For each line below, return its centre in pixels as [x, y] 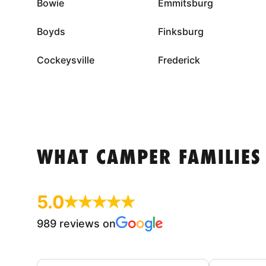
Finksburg [180, 31]
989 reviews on [76, 223]
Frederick [179, 60]
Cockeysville [66, 60]
